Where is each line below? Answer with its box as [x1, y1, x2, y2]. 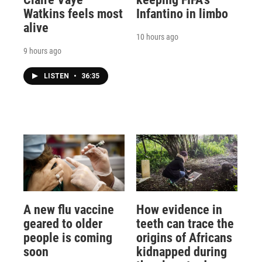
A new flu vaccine [23, 202, 114, 217]
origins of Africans [136, 230, 232, 245]
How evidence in [136, 202, 222, 217]
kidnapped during [136, 244, 227, 259]
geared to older [23, 216, 102, 231]
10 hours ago [136, 32, 178, 42]
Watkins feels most [23, 6, 123, 22]
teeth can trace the [136, 216, 234, 231]
